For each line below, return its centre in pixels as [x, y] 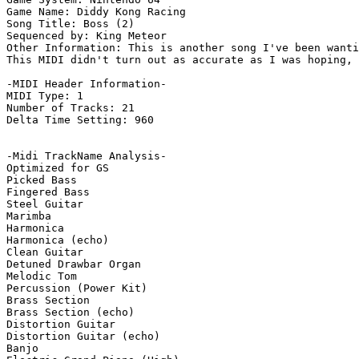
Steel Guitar [45, 204]
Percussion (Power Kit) [77, 288]
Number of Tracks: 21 [71, 108]
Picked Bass [42, 180]
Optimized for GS [58, 168]
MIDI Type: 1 [45, 96]
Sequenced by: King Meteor [87, 36]
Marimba [29, 216]
